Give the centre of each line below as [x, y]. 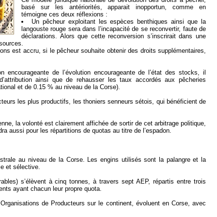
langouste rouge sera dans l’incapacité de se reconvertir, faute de [114, 29]
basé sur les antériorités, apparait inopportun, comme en [114, 7]
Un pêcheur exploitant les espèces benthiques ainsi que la [119, 22]
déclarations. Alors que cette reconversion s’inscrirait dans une [114, 36]
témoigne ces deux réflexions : [64, 15]
